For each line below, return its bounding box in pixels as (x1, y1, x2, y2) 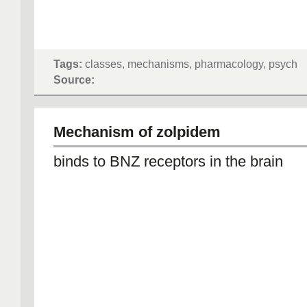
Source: (53, 73, 95, 86)
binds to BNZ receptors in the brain (53, 153, 283, 170)
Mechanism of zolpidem (53, 123, 221, 140)
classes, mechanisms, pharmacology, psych (82, 58, 297, 70)
